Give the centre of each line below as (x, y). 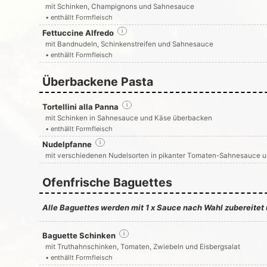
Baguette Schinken (79, 235)
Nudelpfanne (67, 144)
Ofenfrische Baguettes (107, 182)
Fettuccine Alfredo (78, 33)
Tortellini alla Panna (80, 107)
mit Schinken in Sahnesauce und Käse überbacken (128, 118)
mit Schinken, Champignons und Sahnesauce (119, 7)
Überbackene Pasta (97, 82)
